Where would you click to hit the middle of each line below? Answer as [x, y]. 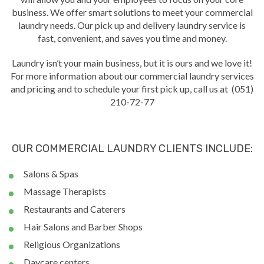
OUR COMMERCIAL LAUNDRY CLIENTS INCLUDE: [132, 148]
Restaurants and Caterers [75, 209]
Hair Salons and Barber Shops [83, 226]
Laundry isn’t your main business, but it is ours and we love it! [132, 62]
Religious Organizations [72, 244]
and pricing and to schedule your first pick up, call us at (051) [132, 88]
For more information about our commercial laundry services [132, 75]
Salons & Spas [51, 173]
